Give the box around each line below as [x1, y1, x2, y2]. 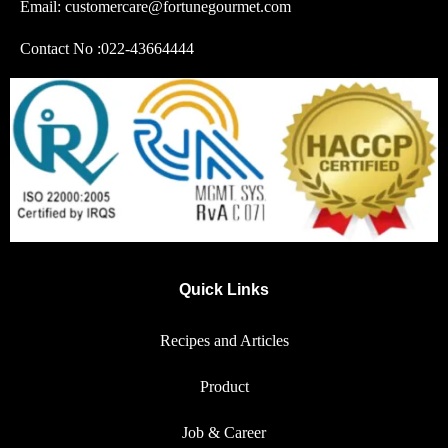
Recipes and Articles [159, 332, 289, 349]
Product [199, 378, 249, 395]
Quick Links [179, 281, 269, 298]
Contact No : [20, 40, 101, 58]
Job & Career [182, 424, 266, 441]
